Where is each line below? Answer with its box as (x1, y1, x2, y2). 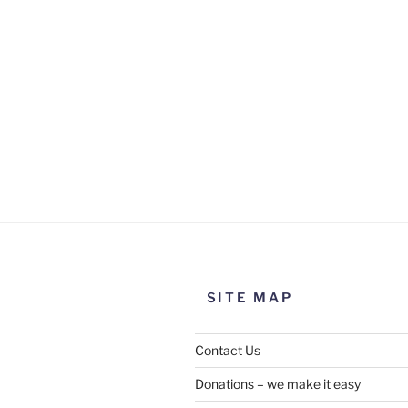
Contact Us (195, 342, 260, 359)
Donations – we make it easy (195, 376, 361, 393)
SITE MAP (206, 289, 293, 306)
